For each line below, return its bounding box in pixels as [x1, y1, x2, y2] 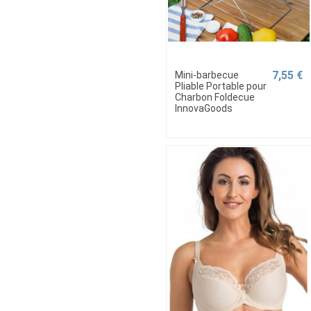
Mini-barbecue [175, 69, 239, 81]
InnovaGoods [175, 103, 233, 115]
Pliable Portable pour [175, 81, 267, 92]
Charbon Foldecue [175, 92, 255, 103]
